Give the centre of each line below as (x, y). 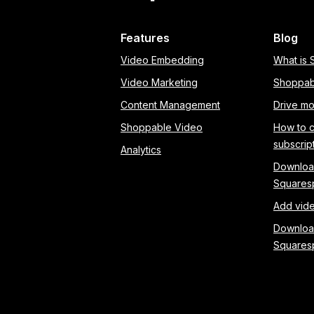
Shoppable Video (162, 127)
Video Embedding (162, 60)
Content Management (170, 105)
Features (145, 38)
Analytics (141, 150)
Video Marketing (159, 82)
